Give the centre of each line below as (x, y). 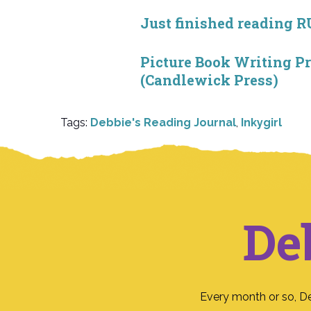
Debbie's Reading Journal (163, 123)
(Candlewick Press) (209, 80)
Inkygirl (261, 123)
